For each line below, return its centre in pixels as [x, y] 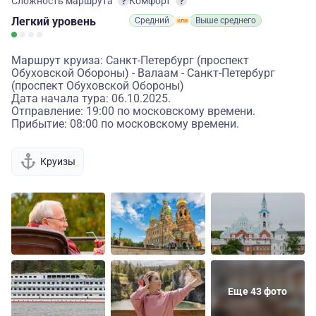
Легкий [32, 22]
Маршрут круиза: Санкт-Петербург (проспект [130, 60]
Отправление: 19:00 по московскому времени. [133, 111]
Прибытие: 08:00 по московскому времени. [125, 124]
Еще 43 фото [258, 291]
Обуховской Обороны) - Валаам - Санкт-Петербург [143, 73]
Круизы [58, 161]
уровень [74, 22]
